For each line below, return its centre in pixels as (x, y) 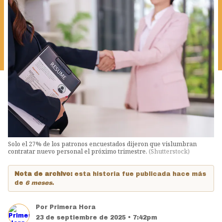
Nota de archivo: (44, 174)
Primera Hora (73, 207)
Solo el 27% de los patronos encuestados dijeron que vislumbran (102, 144)
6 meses (39, 183)
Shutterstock (169, 152)
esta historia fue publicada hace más (140, 174)
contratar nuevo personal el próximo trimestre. (78, 152)
